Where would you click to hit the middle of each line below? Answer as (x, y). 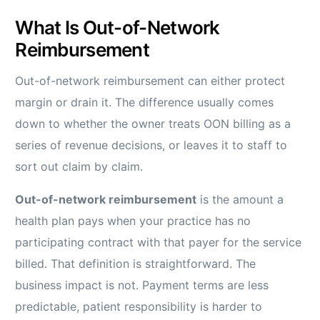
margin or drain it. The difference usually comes (145, 102)
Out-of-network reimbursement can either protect (150, 81)
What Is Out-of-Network (117, 28)
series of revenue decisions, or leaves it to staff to (151, 145)
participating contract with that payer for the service (159, 242)
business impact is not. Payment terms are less (142, 285)
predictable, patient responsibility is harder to (139, 307)
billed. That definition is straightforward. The (136, 264)
